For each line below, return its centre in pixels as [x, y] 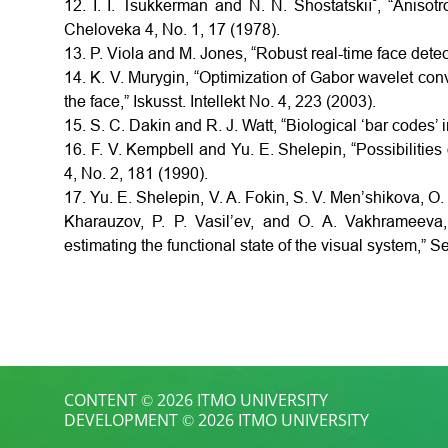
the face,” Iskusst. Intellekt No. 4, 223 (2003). [220, 101]
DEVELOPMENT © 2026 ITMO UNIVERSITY [216, 420]
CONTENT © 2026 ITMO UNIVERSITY [196, 400]
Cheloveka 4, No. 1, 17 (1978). [172, 29]
